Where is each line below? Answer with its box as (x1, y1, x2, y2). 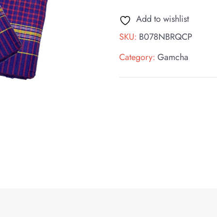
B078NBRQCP (139, 31, 193, 43)
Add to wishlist (136, 13, 189, 25)
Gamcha (157, 51, 189, 63)
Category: (119, 51, 158, 63)
